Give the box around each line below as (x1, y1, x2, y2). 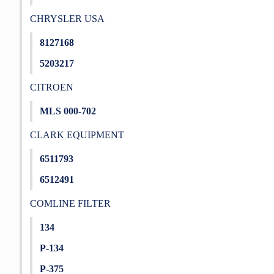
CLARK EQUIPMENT (29, 130, 124, 140)
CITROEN (29, 82, 73, 92)
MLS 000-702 (40, 106, 96, 116)
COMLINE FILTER (29, 198, 111, 209)
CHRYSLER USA (29, 13, 105, 24)
